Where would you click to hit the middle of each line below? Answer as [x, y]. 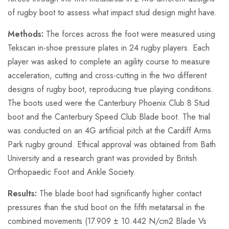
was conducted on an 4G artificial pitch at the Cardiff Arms [109, 131]
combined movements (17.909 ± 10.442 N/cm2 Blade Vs [107, 221]
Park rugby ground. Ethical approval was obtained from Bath [112, 145]
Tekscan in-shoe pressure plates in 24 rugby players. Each [109, 48]
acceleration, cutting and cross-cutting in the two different [107, 76]
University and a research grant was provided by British [102, 158]
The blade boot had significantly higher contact [120, 194]
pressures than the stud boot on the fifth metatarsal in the [106, 208]
